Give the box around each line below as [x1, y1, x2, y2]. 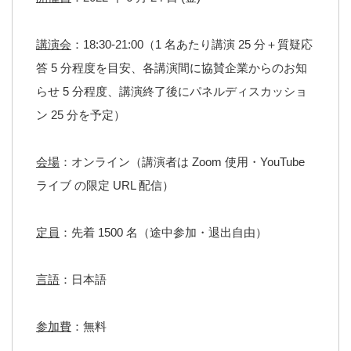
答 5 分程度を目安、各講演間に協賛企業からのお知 [36, 61, 307, 75]
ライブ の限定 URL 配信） [36, 179, 174, 193]
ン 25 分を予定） [36, 108, 125, 122]
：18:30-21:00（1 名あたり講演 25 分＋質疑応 [71, 38, 313, 52]
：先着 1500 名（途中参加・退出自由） [60, 226, 267, 240]
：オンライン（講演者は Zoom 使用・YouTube [60, 155, 305, 169]
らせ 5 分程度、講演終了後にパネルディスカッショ [36, 85, 307, 99]
